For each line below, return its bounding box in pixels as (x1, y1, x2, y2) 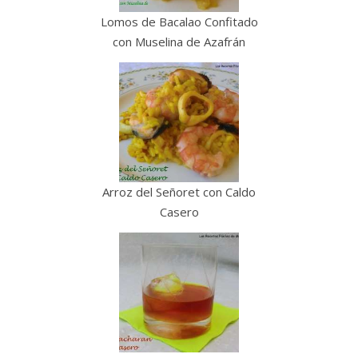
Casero (159, 204, 199, 221)
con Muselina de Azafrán (113, 34, 245, 50)
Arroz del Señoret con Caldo (102, 184, 256, 201)
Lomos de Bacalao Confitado (100, 14, 258, 30)
